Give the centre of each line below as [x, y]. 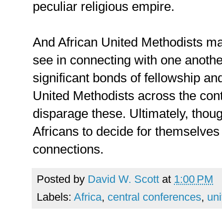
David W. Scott [123, 179]
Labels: [55, 197]
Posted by [62, 179]
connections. [68, 149]
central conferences [154, 197]
